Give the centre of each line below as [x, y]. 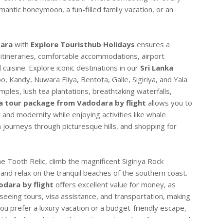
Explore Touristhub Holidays [83, 45]
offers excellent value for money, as [115, 185]
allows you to [169, 103]
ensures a [152, 45]
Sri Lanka [157, 68]
